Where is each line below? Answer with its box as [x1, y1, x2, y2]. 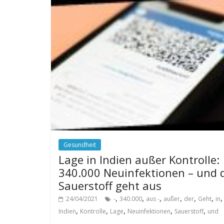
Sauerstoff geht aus [58, 177, 161, 193]
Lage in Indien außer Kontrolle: [58, 151, 219, 167]
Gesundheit [63, 140, 96, 149]
